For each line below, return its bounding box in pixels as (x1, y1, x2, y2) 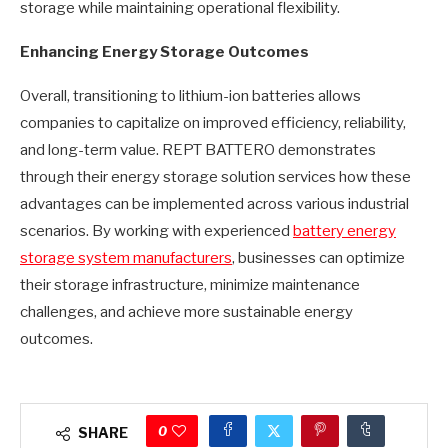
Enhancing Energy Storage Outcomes (20, 43, 309, 61)
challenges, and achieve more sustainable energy (20, 303, 353, 321)
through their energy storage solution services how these (20, 168, 411, 186)
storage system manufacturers (20, 249, 232, 267)
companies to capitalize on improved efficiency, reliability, (20, 114, 406, 132)
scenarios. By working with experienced (20, 222, 293, 240)
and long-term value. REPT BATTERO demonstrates (20, 141, 376, 159)
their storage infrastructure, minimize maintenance (20, 276, 360, 294)
